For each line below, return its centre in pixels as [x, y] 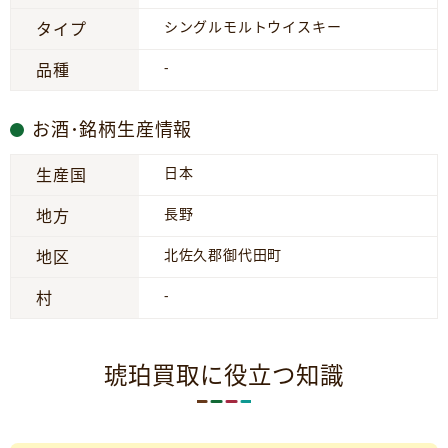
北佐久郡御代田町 [223, 254]
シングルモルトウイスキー [252, 26]
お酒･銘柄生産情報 [112, 129]
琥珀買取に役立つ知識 [224, 375]
